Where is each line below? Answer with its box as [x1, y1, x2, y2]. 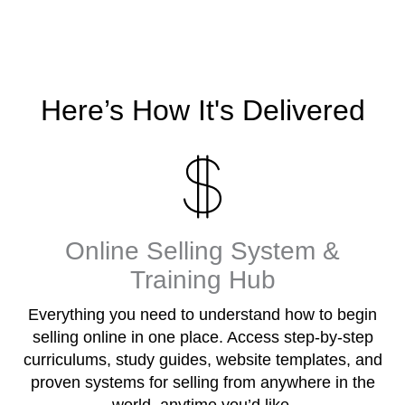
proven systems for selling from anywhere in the [30, 373, 375, 392]
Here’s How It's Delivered [40, 94, 365, 127]
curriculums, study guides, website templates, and [23, 351, 382, 370]
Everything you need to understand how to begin [28, 306, 377, 325]
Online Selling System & [65, 237, 340, 266]
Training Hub [129, 266, 276, 295]
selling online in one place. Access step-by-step [32, 328, 373, 347]
